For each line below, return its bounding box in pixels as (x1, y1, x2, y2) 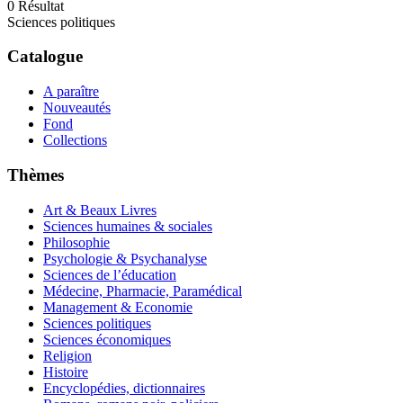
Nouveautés (43, 100, 111, 116)
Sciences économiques (43, 331, 171, 347)
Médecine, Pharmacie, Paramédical (43, 282, 242, 299)
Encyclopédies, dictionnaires (43, 380, 205, 396)
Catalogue (7, 47, 83, 67)
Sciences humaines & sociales (43, 218, 212, 234)
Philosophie (43, 234, 110, 250)
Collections (43, 132, 107, 148)
